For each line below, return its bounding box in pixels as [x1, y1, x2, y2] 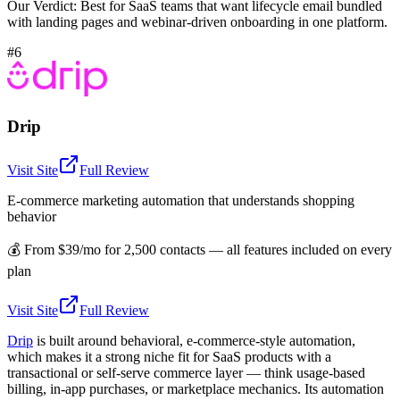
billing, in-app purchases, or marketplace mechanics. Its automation [7, 380, 384, 396]
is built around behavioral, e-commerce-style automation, [33, 332, 355, 348]
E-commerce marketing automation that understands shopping [7, 192, 354, 208]
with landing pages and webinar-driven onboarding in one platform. [7, 14, 387, 30]
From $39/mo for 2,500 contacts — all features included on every [24, 241, 392, 257]
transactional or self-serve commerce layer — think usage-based [7, 364, 365, 380]
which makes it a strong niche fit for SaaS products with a [7, 348, 331, 364]
